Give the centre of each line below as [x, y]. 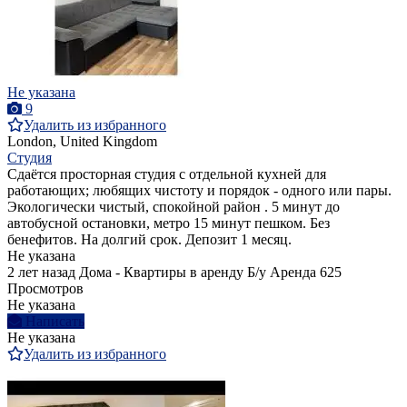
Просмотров [45, 289]
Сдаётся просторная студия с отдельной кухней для [167, 174]
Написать [55, 322]
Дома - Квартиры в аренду [161, 273]
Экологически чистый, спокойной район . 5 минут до [174, 207]
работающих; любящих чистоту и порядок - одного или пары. [199, 191]
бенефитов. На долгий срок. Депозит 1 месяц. [149, 240]
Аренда [293, 273]
